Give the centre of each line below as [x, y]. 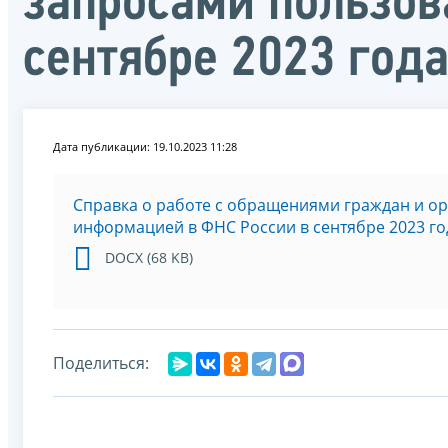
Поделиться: [101, 362]
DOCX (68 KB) [149, 257]
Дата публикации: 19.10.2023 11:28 [145, 146]
